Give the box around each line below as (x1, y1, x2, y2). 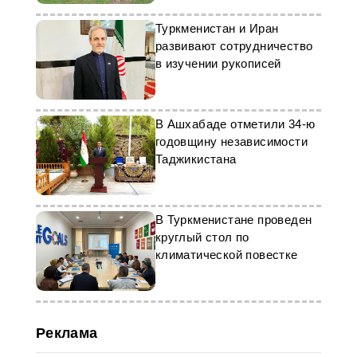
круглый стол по (155, 230, 249, 244)
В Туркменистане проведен (155, 213, 312, 226)
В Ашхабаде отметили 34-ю (155, 117, 316, 131)
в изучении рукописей (155, 57, 281, 70)
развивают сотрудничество (155, 39, 313, 53)
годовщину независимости (155, 135, 308, 148)
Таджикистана (155, 152, 237, 166)
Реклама (35, 325, 98, 341)
